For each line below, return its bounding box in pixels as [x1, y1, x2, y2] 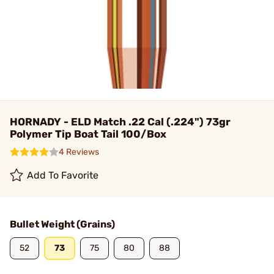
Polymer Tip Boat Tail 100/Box [10, 128, 166, 140]
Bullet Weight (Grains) [10, 218, 115, 230]
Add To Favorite [27, 169, 99, 181]
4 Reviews [59, 147, 99, 157]
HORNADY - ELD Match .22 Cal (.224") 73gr [10, 116, 231, 128]
